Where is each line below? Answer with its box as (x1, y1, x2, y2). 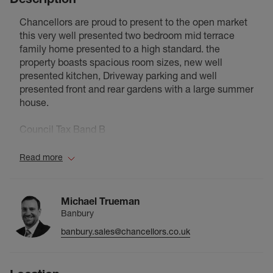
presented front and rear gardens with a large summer (19, 83, 253, 96)
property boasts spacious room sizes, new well (19, 56, 222, 69)
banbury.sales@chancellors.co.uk (61, 225, 190, 237)
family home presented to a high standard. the (19, 43, 220, 55)
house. (19, 96, 49, 109)
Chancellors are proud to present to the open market (19, 16, 247, 29)
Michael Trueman (61, 194, 140, 207)
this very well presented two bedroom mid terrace (19, 29, 235, 42)
